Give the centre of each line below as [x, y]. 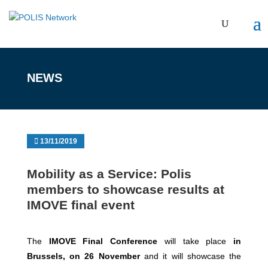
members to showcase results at [125, 189]
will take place [196, 241]
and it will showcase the [191, 256]
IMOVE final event [80, 205]
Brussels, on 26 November [83, 256]
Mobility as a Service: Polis [109, 174]
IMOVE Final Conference [100, 241]
